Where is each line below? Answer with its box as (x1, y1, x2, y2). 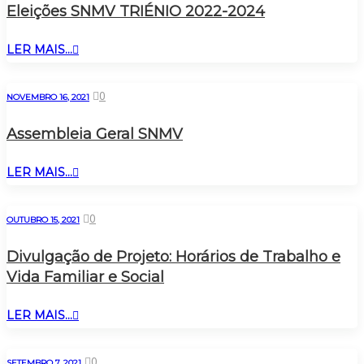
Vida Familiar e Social (6, 267, 164, 286)
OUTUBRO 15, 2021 (6, 214, 80, 225)
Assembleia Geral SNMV (6, 124, 183, 143)
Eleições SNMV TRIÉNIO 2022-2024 (6, 2, 265, 20)
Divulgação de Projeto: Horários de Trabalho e (6, 247, 340, 266)
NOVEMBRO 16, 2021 (6, 91, 89, 102)
